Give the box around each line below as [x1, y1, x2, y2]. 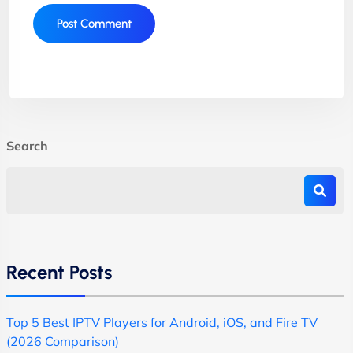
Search [6, 137, 48, 154]
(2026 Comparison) [6, 333, 119, 349]
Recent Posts [6, 260, 112, 284]
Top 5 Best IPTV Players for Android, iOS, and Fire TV [6, 314, 318, 330]
